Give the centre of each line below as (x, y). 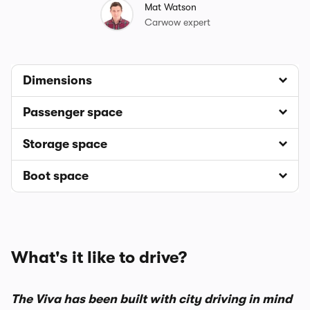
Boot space (56, 176)
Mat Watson (170, 7)
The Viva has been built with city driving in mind (152, 299)
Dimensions (57, 80)
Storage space (65, 144)
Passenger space (73, 112)
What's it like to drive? (99, 257)
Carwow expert (177, 22)
